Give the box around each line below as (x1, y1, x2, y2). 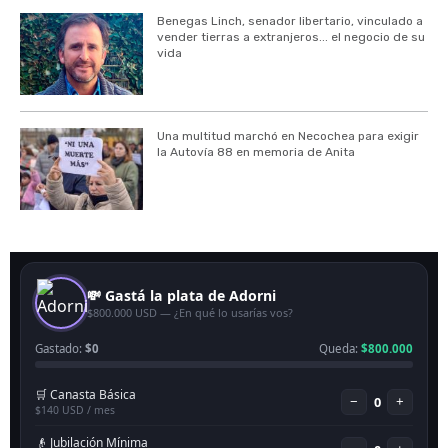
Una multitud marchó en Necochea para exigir (156, 129, 419, 144)
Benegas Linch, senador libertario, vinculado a (156, 13, 423, 28)
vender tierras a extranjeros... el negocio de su (156, 29, 425, 44)
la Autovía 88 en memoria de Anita (156, 145, 355, 160)
